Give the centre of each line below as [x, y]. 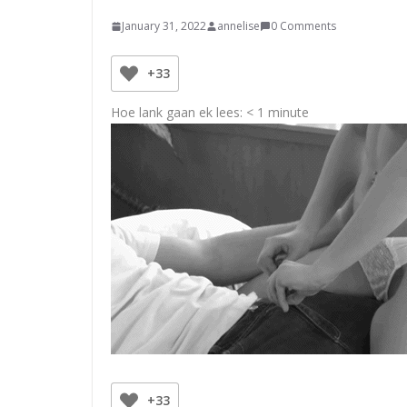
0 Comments [303, 26]
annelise [238, 26]
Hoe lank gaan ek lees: [177, 112]
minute [288, 112]
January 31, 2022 [164, 26]
